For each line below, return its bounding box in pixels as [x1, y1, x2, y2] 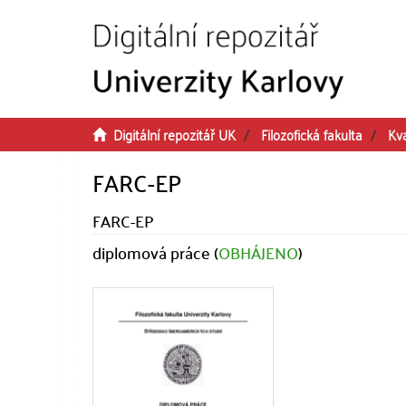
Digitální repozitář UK [113, 121, 236, 147]
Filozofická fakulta [261, 121, 362, 147]
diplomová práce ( [92, 237, 218, 267]
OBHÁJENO [218, 237, 298, 267]
